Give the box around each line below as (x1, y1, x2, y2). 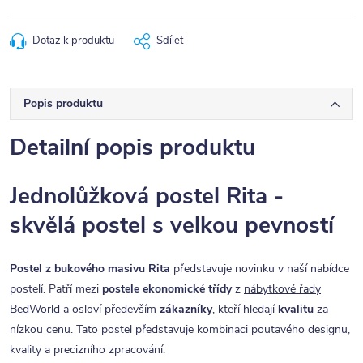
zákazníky (156, 301, 212, 318)
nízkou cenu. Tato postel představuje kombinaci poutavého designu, (10, 322, 350, 338)
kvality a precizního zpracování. (10, 342, 172, 358)
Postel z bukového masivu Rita (10, 261, 170, 277)
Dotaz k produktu (32, 33, 114, 48)
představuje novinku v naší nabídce (170, 261, 349, 277)
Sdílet (156, 33, 183, 48)
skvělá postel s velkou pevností (10, 210, 334, 241)
